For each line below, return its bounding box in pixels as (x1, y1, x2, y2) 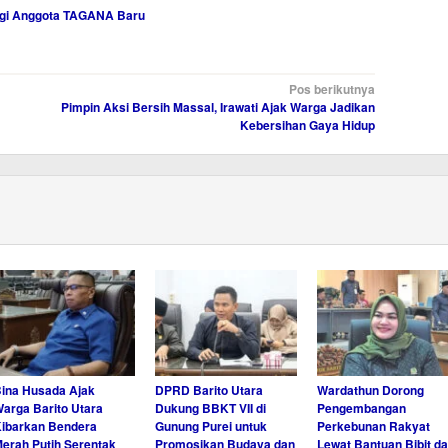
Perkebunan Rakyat (316, 416, 430, 435)
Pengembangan (316, 398, 406, 417)
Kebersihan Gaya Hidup (239, 115, 375, 134)
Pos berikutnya (288, 79, 375, 98)
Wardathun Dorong (316, 380, 424, 399)
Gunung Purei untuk (154, 416, 267, 435)
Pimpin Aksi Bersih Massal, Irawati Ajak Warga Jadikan (60, 97, 375, 116)
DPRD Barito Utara (154, 380, 263, 399)
